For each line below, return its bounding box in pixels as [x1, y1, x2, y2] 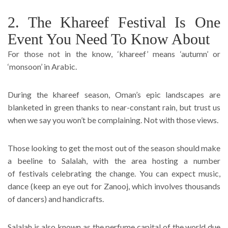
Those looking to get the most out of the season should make [8, 142, 220, 153]
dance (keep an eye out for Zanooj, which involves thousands [8, 181, 220, 191]
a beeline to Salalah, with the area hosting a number [8, 155, 220, 165]
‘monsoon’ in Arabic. [8, 61, 77, 71]
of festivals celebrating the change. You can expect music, [8, 168, 220, 178]
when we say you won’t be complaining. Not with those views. [8, 115, 218, 125]
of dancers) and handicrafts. [8, 193, 105, 204]
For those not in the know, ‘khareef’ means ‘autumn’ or [8, 48, 220, 59]
